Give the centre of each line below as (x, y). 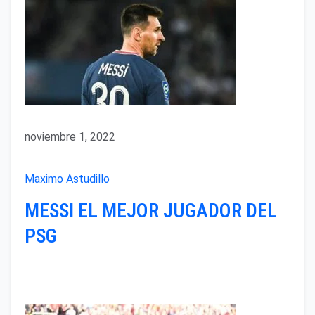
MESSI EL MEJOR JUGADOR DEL (151, 211)
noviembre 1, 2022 (70, 136)
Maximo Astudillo (67, 179)
